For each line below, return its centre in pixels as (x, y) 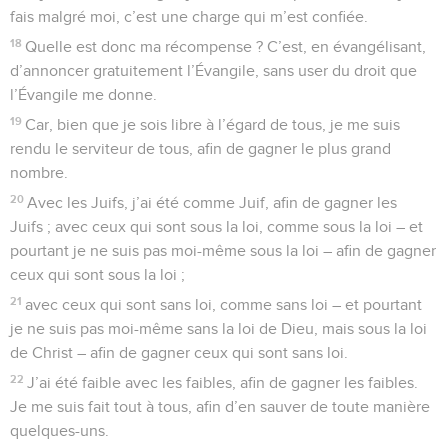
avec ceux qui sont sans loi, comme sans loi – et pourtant (224, 304)
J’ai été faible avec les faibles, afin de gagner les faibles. (223, 382)
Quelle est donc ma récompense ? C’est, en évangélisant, (226, 46)
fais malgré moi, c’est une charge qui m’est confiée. (189, 16)
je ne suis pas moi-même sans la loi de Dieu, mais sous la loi (218, 328)
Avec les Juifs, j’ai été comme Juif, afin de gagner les (212, 202)
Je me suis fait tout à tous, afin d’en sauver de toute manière (220, 406)
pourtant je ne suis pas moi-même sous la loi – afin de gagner (223, 250)
